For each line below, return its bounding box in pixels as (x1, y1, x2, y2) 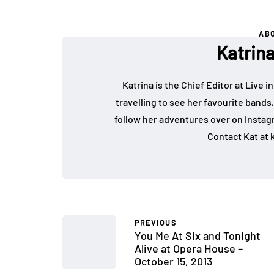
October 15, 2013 (135, 254, 212, 268)
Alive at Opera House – (135, 242, 243, 255)
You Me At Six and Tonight (135, 229, 261, 242)
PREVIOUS (135, 218, 177, 227)
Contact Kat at (207, 130, 270, 142)
